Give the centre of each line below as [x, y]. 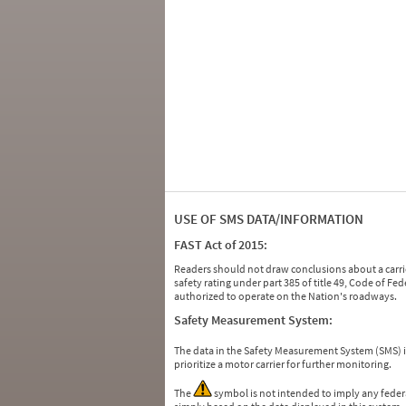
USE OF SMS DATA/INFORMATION [269, 219]
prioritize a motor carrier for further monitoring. [283, 364]
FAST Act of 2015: [221, 245]
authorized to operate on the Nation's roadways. [285, 296]
